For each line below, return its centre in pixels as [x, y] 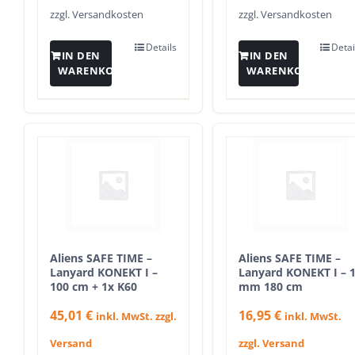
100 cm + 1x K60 [94, 287]
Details [161, 48]
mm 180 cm [271, 287]
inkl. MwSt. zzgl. [136, 317]
